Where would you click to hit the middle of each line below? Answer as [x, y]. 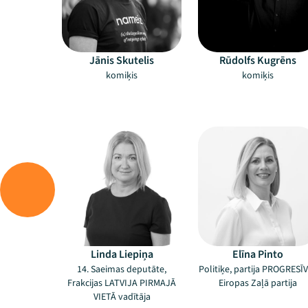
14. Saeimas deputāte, [122, 269]
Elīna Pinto [258, 254]
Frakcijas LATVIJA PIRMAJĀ [122, 283]
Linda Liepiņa [122, 254]
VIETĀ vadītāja [122, 297]
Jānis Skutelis [122, 60]
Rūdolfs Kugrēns [258, 60]
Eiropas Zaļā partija [258, 283]
